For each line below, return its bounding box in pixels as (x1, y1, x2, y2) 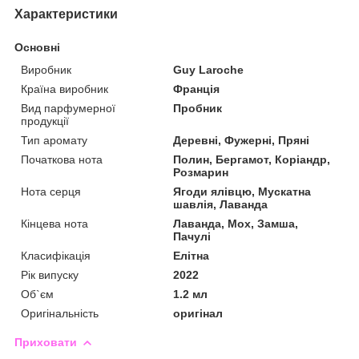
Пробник (173, 101, 223, 115)
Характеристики (14, 6, 118, 21)
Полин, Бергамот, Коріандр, (173, 152, 331, 166)
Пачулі (173, 229, 212, 243)
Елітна (173, 248, 210, 262)
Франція (173, 82, 220, 95)
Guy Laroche (173, 63, 244, 76)
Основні (14, 40, 60, 54)
